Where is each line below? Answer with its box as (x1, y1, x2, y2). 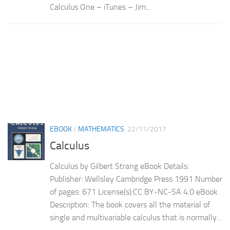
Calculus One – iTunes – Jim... (50, 2, 150, 12)
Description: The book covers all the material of (50, 199, 210, 209)
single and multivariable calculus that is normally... (50, 212, 221, 222)
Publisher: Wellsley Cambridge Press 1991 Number (50, 174, 222, 184)
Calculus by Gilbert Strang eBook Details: (50, 161, 189, 171)
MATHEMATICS (78, 124, 124, 133)
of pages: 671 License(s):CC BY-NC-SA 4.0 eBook (50, 186, 218, 197)
